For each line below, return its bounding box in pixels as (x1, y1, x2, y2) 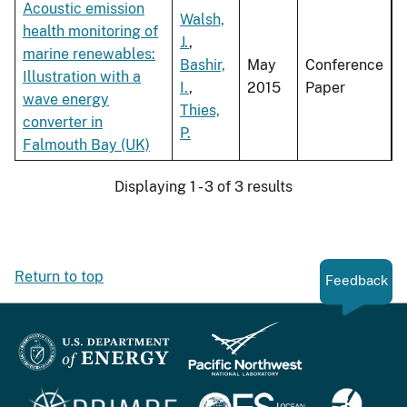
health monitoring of (23, 23, 158, 41)
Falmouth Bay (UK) (23, 136, 150, 154)
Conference (305, 56, 383, 74)
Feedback (324, 273, 388, 289)
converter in (23, 114, 103, 132)
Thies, (180, 102, 220, 120)
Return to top (15, 268, 104, 286)
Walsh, (180, 11, 224, 29)
